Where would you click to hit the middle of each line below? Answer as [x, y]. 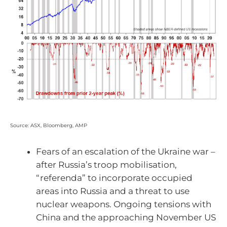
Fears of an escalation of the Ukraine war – [126, 152]
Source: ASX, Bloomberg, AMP [49, 125]
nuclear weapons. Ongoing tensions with [124, 204]
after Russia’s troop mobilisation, [106, 165]
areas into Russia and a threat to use [113, 191]
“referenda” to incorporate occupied [114, 178]
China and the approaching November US [126, 218]
